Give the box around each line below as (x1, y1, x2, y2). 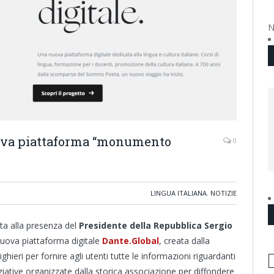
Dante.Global (102, 235, 159, 246)
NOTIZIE (210, 188, 237, 198)
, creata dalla (159, 235, 210, 246)
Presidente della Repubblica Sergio (79, 220, 232, 231)
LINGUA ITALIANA (150, 188, 207, 198)
